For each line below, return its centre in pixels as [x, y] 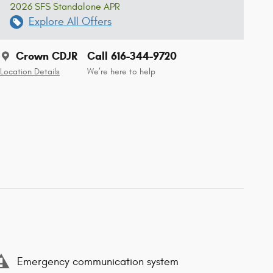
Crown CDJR [47, 56]
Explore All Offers [70, 22]
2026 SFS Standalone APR [65, 7]
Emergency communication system [98, 261]
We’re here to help [121, 72]
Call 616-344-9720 [132, 56]
